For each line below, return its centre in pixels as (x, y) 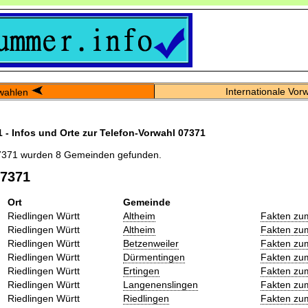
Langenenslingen (161, 284)
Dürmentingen (154, 257)
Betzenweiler (151, 243)
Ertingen (141, 271)
